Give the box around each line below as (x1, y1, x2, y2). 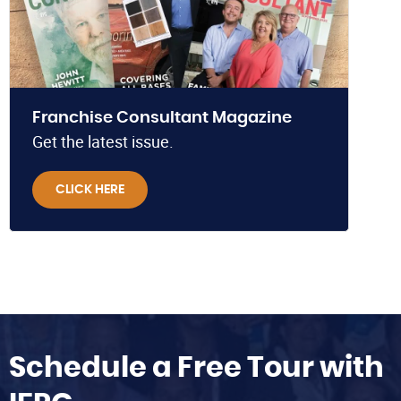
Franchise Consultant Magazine (32, 109, 292, 126)
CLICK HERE (55, 183, 124, 196)
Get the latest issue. (32, 130, 174, 152)
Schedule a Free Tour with (9, 354, 384, 383)
